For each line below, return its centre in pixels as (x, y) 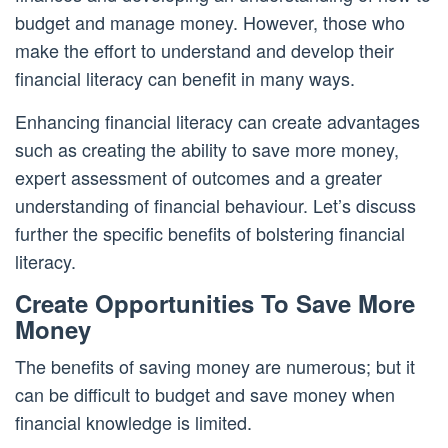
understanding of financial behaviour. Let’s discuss (215, 205)
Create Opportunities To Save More (215, 303)
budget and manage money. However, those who (210, 22)
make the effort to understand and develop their (204, 50)
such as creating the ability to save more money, (207, 149)
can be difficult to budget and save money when (205, 394)
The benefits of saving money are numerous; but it (215, 366)
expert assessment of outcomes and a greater (198, 177)
